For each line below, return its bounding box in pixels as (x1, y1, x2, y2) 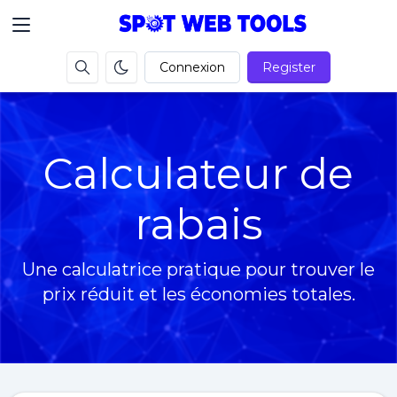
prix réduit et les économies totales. (42, 284, 355, 305)
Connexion (160, 59, 225, 75)
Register (262, 59, 315, 75)
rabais (135, 198, 262, 250)
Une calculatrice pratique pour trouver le (22, 259, 375, 280)
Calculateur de (43, 148, 354, 199)
